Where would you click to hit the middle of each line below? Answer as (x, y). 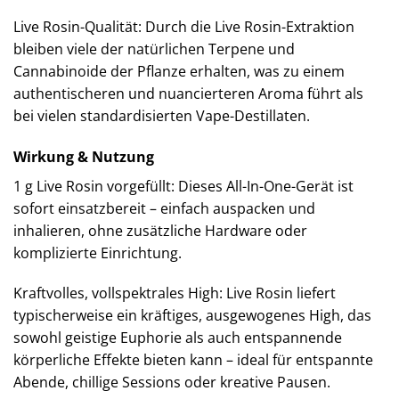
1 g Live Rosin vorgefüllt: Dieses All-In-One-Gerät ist (183, 186)
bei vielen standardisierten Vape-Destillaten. (162, 115)
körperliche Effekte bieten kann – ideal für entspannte (193, 360)
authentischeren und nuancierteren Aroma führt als (188, 93)
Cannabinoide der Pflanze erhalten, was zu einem (179, 71)
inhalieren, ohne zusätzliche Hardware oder (160, 230)
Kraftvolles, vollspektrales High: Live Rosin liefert (175, 293)
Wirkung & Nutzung (84, 156)
